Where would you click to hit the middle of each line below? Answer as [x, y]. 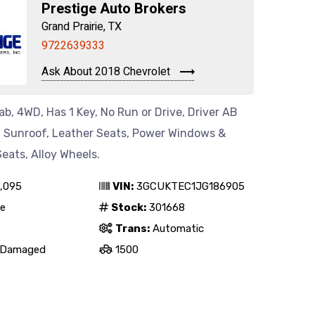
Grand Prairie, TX [82, 27]
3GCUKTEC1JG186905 [189, 186]
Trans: [133, 229]
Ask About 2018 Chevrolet [107, 72]
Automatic [177, 229]
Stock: [129, 207]
